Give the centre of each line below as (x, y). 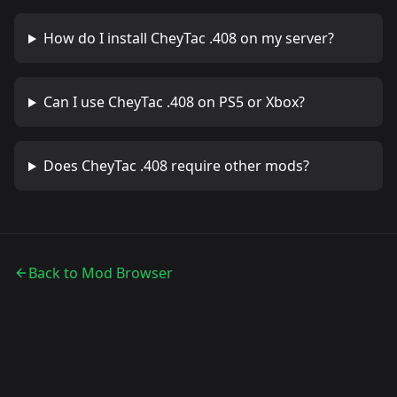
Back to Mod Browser (101, 273)
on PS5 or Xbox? (249, 102)
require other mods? (238, 166)
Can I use (75, 102)
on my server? (285, 39)
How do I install (97, 39)
